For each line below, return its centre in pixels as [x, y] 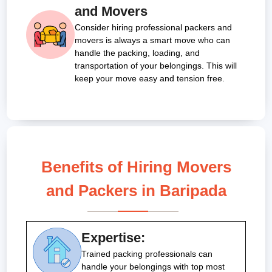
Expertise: [113, 238]
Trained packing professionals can [147, 254]
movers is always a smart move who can [152, 40]
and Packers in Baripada [136, 191]
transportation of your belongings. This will [156, 66]
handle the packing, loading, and [137, 53]
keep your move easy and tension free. [150, 79]
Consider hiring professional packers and [153, 28]
